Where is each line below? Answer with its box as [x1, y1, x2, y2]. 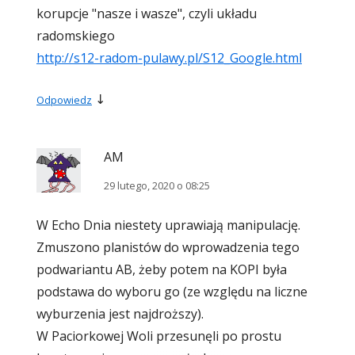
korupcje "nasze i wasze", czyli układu [36, 5, 257, 23]
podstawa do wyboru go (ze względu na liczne [36, 283, 307, 301]
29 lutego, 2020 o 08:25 [104, 178, 210, 193]
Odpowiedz [36, 93, 92, 108]
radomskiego [36, 27, 115, 45]
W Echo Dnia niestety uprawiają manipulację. [36, 216, 300, 235]
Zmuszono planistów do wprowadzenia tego [36, 239, 300, 257]
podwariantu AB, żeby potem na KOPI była [36, 261, 287, 279]
